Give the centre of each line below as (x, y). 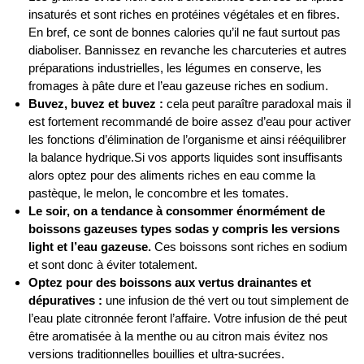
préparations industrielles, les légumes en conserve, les (175, 67)
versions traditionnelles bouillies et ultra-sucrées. (156, 353)
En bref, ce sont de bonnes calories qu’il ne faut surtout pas (184, 32)
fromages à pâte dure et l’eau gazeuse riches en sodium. (178, 85)
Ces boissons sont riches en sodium (249, 246)
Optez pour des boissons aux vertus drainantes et (170, 282)
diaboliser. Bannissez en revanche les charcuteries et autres (188, 50)
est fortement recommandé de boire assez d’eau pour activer (190, 121)
